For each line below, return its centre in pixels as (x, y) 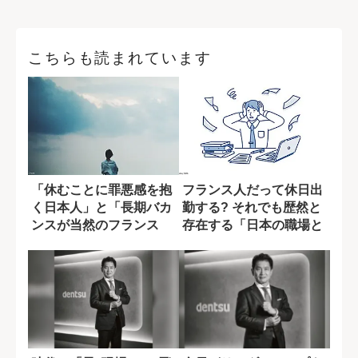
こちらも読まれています (120, 58)
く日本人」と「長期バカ (101, 207)
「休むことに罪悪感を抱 (101, 189)
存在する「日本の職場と (253, 225)
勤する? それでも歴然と (252, 207)
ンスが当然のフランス (95, 225)
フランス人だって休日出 (253, 189)
